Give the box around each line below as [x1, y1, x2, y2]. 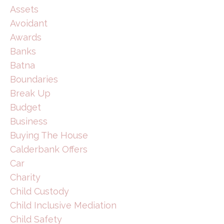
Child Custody [10, 185, 69, 196]
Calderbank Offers [10, 143, 87, 154]
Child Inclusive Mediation [10, 199, 116, 210]
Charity [10, 171, 40, 182]
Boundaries [10, 73, 58, 84]
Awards [10, 31, 41, 42]
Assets [10, 3, 38, 14]
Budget [10, 101, 41, 112]
